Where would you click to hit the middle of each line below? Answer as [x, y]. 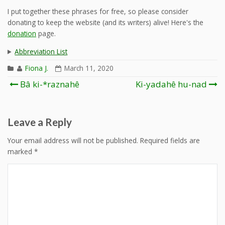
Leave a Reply [40, 122]
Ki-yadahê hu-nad [171, 84]
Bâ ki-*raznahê [49, 84]
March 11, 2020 [89, 68]
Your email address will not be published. [73, 140]
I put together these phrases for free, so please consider [98, 12]
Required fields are [170, 140]
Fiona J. [37, 68]
